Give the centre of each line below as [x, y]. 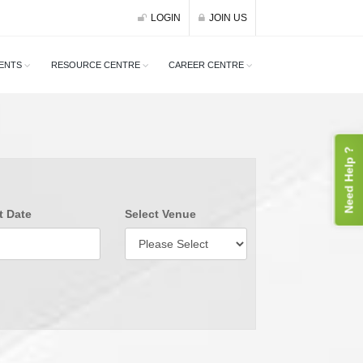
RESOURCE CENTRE [95, 65]
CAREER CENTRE [206, 65]
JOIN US [228, 18]
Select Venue [160, 214]
